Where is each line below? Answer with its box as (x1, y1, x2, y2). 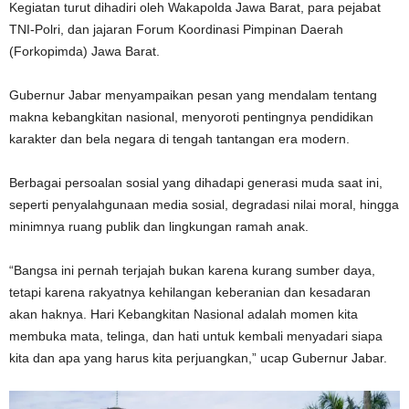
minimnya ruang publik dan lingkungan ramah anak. (9, 218, 309, 234)
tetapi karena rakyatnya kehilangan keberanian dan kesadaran (9, 284, 371, 299)
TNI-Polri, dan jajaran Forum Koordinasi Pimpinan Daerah (9, 21, 343, 37)
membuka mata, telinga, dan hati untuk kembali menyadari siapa (9, 328, 383, 343)
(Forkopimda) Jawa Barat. (9, 43, 160, 58)
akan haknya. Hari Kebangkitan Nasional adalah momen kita (9, 306, 358, 321)
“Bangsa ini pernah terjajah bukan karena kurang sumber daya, (9, 262, 375, 278)
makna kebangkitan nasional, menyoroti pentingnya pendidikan (9, 109, 373, 124)
